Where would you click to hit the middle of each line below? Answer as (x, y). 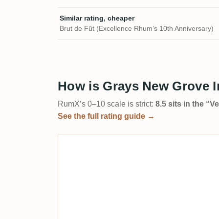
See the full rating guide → (106, 116)
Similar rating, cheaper (97, 18)
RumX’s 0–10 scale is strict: (107, 104)
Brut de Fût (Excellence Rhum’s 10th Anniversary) (137, 29)
